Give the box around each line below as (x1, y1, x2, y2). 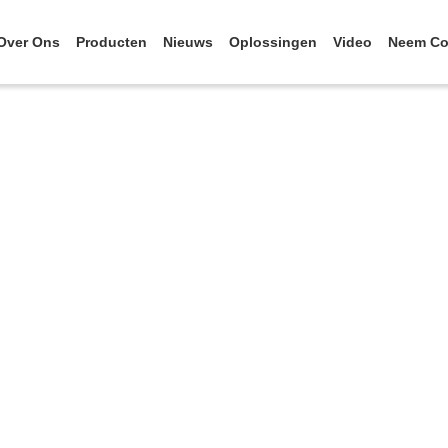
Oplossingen (229, 34, 317, 50)
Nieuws (163, 34, 213, 50)
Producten (76, 34, 147, 50)
